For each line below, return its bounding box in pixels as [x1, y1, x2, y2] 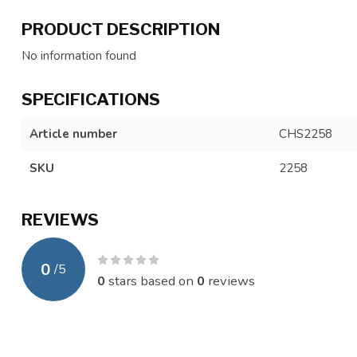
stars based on [105, 271, 197, 290]
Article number [29, 126, 117, 142]
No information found [22, 48, 136, 64]
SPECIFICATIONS [22, 89, 160, 109]
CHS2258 [278, 126, 332, 142]
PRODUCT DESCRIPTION [22, 19, 220, 39]
